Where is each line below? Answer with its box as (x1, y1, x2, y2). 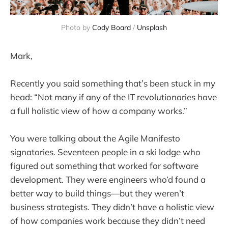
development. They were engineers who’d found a (10, 174, 206, 185)
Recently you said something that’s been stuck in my (10, 78, 215, 89)
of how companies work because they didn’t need (10, 215, 205, 226)
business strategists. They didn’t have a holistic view (10, 202, 214, 213)
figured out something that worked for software (10, 160, 198, 172)
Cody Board (92, 23, 131, 32)
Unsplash (137, 23, 167, 32)
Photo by (61, 23, 92, 32)
